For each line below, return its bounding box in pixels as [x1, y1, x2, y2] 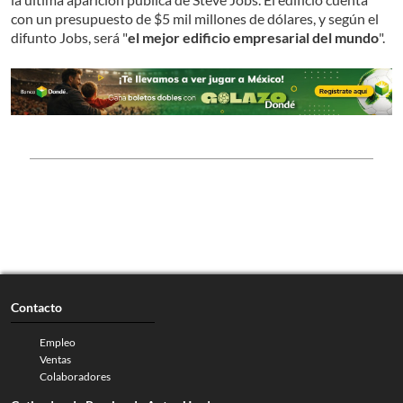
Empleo [40, 336, 76, 350]
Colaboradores [40, 370, 111, 384]
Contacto [11, 300, 62, 316]
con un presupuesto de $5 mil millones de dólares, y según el [11, 9, 379, 27]
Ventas [40, 353, 71, 367]
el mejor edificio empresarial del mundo [128, 28, 379, 46]
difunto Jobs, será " [11, 28, 128, 46]
